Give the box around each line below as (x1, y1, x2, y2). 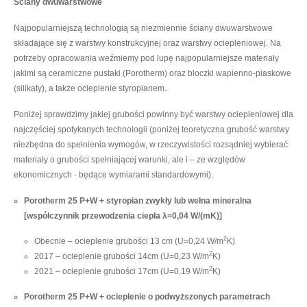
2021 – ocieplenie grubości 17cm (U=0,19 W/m (34, 266, 209, 276)
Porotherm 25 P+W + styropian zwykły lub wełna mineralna (24, 195, 251, 206)
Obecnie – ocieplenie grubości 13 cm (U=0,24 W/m (34, 236, 223, 246)
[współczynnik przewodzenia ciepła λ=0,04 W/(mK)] (24, 210, 222, 221)
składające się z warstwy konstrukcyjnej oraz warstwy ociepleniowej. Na (14, 38, 281, 48)
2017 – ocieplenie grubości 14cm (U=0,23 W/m (34, 251, 209, 261)
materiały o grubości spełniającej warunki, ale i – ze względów (14, 154, 245, 164)
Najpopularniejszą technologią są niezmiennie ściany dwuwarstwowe (14, 23, 273, 33)
